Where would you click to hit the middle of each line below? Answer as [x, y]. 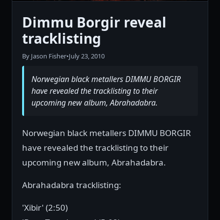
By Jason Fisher [44, 56]
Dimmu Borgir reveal [94, 22]
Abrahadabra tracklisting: [72, 185]
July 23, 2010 [87, 56]
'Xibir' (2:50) [45, 208]
